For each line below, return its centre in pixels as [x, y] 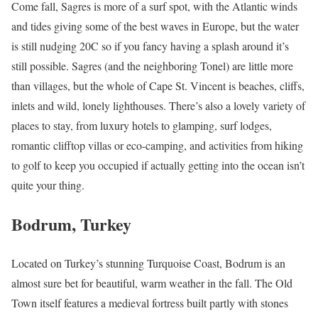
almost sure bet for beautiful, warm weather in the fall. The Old [152, 283]
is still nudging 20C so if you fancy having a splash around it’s [150, 45]
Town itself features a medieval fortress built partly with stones [150, 302]
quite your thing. [48, 185]
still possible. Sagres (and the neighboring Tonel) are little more [152, 65]
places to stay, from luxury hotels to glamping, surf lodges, [142, 125]
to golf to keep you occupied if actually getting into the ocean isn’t [158, 165]
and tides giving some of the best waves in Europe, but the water [155, 26]
